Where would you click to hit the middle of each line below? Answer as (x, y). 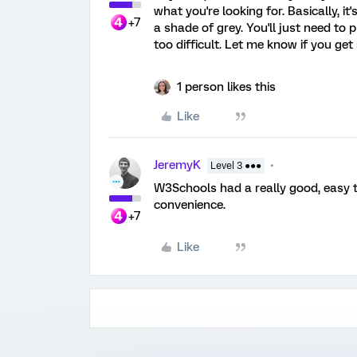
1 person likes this (226, 87)
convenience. (190, 205)
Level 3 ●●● (236, 166)
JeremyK (177, 165)
